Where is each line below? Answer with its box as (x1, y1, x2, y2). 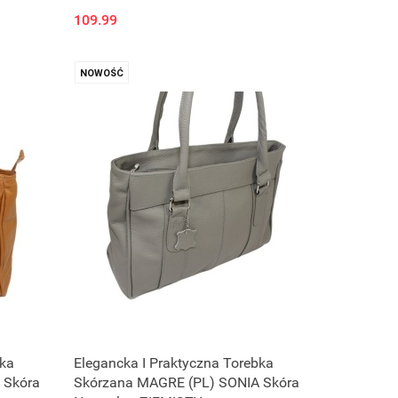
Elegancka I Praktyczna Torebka (74, 354, 275, 372)
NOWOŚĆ (80, 68, 124, 80)
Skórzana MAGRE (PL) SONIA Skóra (74, 374, 300, 392)
